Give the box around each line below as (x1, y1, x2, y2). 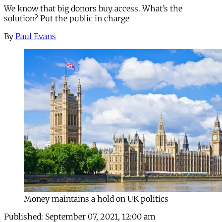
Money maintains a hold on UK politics (24, 194, 168, 204)
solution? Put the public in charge (4, 13, 129, 23)
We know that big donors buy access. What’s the (4, 3, 182, 13)
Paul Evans (15, 31, 56, 41)
